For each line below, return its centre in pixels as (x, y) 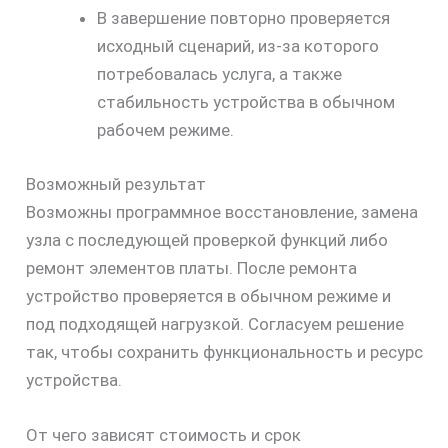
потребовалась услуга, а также (219, 74)
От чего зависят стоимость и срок (163, 434)
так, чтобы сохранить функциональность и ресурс (224, 351)
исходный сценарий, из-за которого (237, 46)
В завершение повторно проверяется (243, 18)
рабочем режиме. (165, 130)
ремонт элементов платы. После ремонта (191, 267)
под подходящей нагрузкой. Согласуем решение (214, 323)
